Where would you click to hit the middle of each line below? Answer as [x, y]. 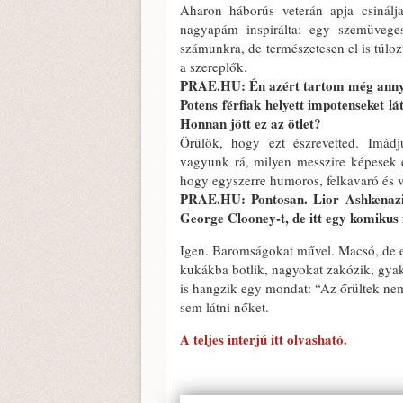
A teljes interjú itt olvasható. [264, 339]
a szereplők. [214, 67]
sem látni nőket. [224, 307]
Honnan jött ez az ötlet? [251, 123]
